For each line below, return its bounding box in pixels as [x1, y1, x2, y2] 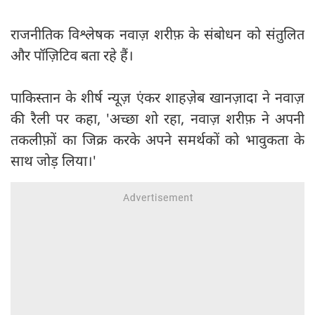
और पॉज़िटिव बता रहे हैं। [11, 46, 134, 65]
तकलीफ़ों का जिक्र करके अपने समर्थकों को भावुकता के [11, 130, 304, 150]
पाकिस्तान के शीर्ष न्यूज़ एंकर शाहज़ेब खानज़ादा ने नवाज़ [11, 88, 304, 108]
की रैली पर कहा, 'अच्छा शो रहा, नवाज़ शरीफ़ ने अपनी [11, 109, 304, 129]
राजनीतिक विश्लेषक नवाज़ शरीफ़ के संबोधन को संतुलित [11, 25, 304, 44]
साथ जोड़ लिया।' [11, 151, 96, 171]
